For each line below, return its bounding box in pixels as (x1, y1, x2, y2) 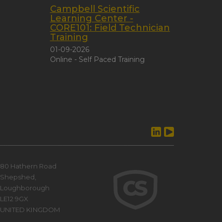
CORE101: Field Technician (50, 22, 170, 33)
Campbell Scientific (50, 3, 140, 14)
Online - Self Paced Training (50, 55, 145, 64)
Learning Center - (50, 13, 133, 24)
